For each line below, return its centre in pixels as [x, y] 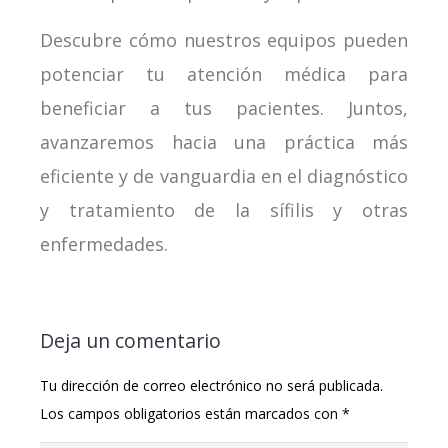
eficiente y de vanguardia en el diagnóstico [224, 176]
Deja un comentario [133, 341]
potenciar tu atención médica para [224, 74]
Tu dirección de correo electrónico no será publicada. [211, 385]
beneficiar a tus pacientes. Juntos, [224, 108]
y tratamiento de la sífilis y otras [224, 210]
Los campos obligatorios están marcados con [191, 413]
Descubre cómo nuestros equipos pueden [224, 40]
